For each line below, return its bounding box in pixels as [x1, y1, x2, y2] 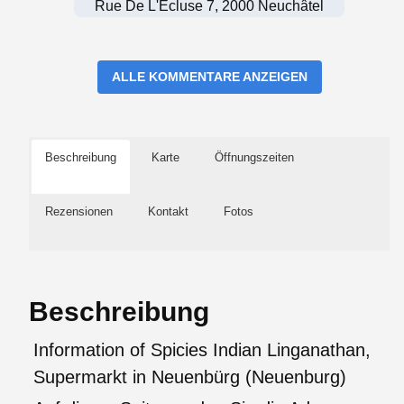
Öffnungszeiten [215, 150, 294, 164]
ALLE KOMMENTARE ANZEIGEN [111, 69, 308, 84]
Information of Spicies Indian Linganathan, [33, 339, 371, 360]
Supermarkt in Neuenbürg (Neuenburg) [33, 366, 346, 387]
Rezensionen [45, 204, 113, 218]
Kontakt [148, 204, 188, 218]
